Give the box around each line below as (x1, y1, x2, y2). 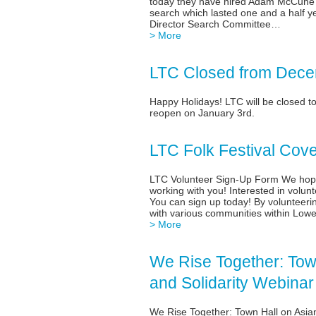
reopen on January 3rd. (149, 107, 255, 119)
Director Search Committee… (149, 19, 281, 30)
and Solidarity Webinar (149, 273, 314, 292)
